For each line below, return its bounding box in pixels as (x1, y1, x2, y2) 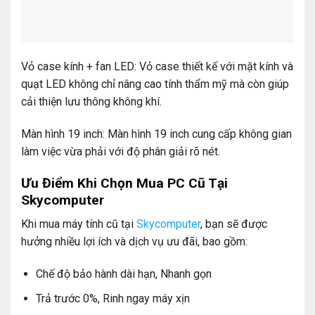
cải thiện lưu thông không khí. (21, 95, 162, 109)
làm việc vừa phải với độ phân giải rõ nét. (21, 144, 220, 158)
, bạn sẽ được (200, 217, 267, 231)
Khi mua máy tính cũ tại (21, 217, 136, 231)
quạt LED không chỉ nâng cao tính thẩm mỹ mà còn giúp (21, 77, 289, 91)
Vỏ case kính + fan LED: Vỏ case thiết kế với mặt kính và (21, 60, 293, 74)
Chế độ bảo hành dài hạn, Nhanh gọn (35, 267, 212, 281)
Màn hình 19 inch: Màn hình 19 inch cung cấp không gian (21, 127, 292, 141)
